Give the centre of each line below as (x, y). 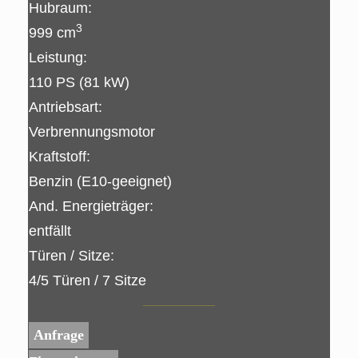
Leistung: (58, 58)
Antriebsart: (66, 107)
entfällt (50, 231)
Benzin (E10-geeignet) (100, 181)
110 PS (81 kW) (79, 82)
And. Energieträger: (91, 206)
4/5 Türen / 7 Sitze (88, 280)
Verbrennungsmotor (92, 132)
